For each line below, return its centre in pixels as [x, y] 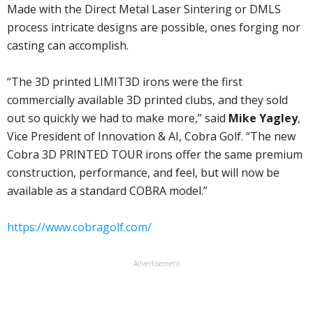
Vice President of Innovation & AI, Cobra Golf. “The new [151, 136]
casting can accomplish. [68, 45]
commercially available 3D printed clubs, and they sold [147, 100]
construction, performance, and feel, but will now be [143, 173]
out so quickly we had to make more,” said [118, 118]
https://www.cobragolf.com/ [79, 227]
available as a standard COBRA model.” [107, 191]
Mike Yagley [263, 118]
